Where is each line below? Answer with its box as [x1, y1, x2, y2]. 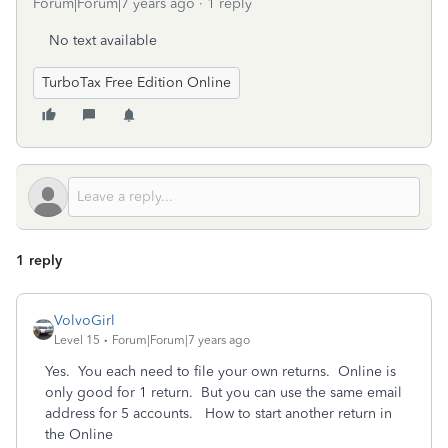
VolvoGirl [54, 312, 115, 329]
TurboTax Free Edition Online [42, 74, 231, 91]
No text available [49, 32, 157, 49]
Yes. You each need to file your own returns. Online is [45, 363, 396, 380]
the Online [45, 426, 113, 443]
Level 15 [54, 333, 100, 347]
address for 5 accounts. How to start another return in [45, 405, 392, 422]
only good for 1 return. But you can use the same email [45, 384, 402, 401]
